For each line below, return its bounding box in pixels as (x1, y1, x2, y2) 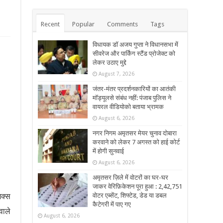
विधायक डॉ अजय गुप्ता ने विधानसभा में (93, 41, 178, 49)
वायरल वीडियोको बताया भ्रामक (93, 103, 164, 111)
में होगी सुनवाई (93, 147, 124, 155)
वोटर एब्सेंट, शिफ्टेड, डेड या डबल (93, 192, 167, 200)
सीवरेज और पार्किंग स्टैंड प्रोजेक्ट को (93, 50, 175, 58)
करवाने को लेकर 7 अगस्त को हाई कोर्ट (93, 138, 180, 146)
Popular (72, 20, 95, 28)
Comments (107, 20, 138, 28)
